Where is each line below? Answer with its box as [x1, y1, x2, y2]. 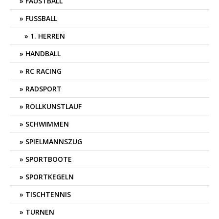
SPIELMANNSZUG [25, 137, 82, 146]
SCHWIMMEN [25, 119, 69, 129]
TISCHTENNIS [25, 190, 71, 199]
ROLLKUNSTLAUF [25, 102, 82, 111]
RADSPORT [25, 84, 62, 93]
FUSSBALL [25, 14, 54, 23]
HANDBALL [25, 49, 61, 58]
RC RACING [25, 66, 62, 76]
